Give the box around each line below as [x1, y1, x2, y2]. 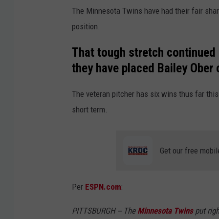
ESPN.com [85, 182, 121, 192]
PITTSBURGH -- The [72, 206, 137, 216]
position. [72, 22, 100, 32]
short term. [72, 105, 108, 115]
